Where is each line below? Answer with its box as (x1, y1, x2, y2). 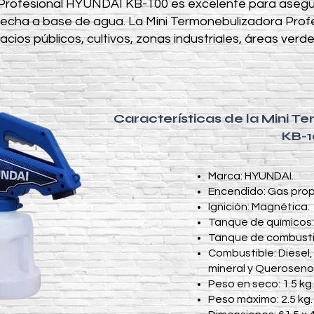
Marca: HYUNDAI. (208, 170, 294, 182)
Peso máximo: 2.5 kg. (208, 294, 313, 305)
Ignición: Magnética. (208, 201, 310, 212)
